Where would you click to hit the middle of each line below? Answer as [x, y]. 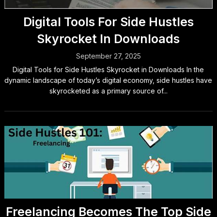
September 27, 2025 [108, 56]
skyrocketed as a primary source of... [108, 91]
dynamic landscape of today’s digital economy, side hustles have [108, 80]
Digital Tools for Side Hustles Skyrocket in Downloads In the [108, 70]
